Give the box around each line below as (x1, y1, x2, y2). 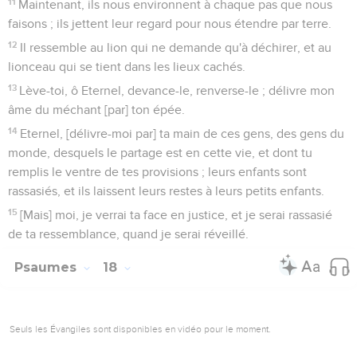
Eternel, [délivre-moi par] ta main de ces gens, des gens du (20, 127, 345, 140)
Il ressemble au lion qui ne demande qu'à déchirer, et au (20, 41, 332, 54)
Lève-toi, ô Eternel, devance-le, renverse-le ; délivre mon (19, 84, 335, 97)
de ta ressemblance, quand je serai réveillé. (8, 227, 249, 241)
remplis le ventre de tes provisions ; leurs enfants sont (8, 165, 307, 178)
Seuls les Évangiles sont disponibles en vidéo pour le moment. (10, 323, 271, 335)
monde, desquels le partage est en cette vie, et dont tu (8, 146, 312, 159)
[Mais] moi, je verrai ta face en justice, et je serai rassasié (20, 208, 333, 222)
